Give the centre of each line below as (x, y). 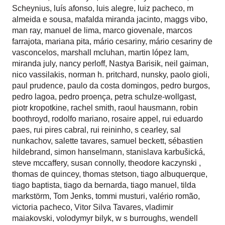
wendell (184, 218)
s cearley (150, 130)
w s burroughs (141, 218)
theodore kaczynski (163, 163)
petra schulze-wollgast (154, 97)
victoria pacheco (41, 207)
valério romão (174, 196)
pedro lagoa (33, 97)
